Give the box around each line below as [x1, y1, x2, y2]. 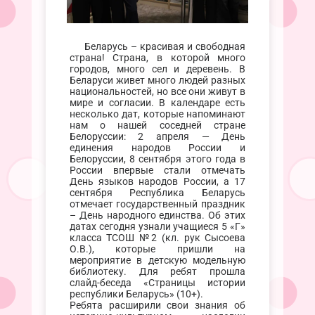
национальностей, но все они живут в [69, 85, 246, 98]
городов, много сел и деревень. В [69, 63, 246, 75]
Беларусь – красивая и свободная [69, 40, 246, 53]
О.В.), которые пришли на [69, 243, 246, 255]
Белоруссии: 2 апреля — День [69, 130, 246, 143]
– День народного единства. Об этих [69, 209, 246, 221]
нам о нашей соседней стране [69, 119, 246, 131]
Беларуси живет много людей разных [69, 74, 246, 86]
